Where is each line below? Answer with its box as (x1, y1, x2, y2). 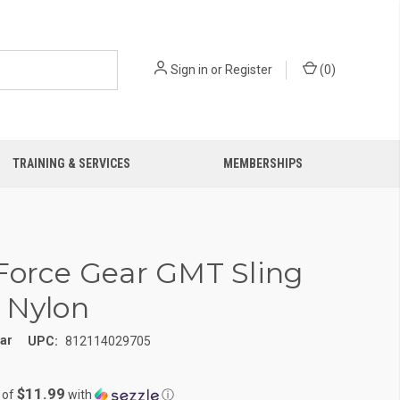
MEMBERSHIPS (223, 156, 304, 171)
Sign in (171, 62, 208, 77)
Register (225, 62, 272, 77)
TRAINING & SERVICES (12, 156, 131, 171)
